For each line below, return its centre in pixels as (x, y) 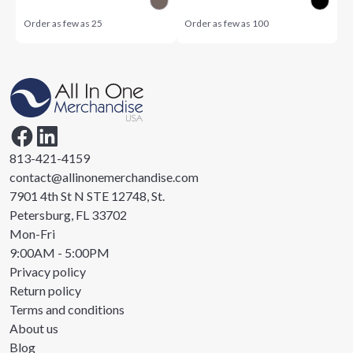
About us (34, 328)
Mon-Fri (32, 234)
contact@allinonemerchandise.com (104, 177)
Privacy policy (48, 271)
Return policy (45, 290)
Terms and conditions (67, 309)
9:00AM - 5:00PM (59, 253)
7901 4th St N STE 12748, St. (87, 196)
